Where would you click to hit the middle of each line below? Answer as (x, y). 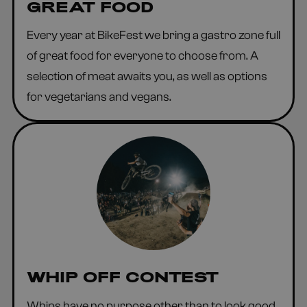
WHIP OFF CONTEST (122, 277)
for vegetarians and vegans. (99, 97)
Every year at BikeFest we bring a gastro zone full (153, 36)
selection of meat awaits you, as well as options (147, 77)
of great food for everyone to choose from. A (142, 56)
